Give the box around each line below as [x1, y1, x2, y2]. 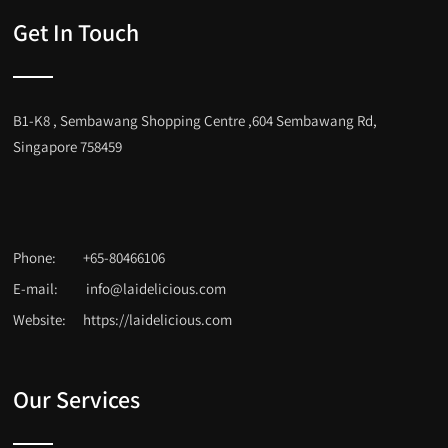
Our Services [13, 383, 141, 415]
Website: [13, 310, 67, 329]
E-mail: [13, 279, 59, 298]
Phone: [13, 248, 57, 267]
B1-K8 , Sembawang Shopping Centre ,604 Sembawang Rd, [13, 111, 378, 130]
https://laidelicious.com [83, 310, 233, 329]
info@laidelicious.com [86, 279, 227, 298]
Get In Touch [13, 16, 140, 48]
